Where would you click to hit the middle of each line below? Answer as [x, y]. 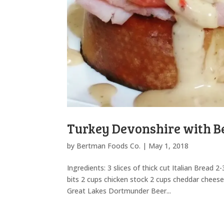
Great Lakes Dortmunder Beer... [119, 190]
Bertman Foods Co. [109, 145]
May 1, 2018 [169, 145]
